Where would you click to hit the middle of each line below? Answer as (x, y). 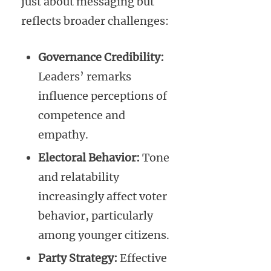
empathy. (63, 135)
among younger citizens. (104, 235)
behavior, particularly (96, 216)
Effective (142, 258)
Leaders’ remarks (85, 77)
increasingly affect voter (103, 197)
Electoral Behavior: (89, 158)
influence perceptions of (103, 96)
